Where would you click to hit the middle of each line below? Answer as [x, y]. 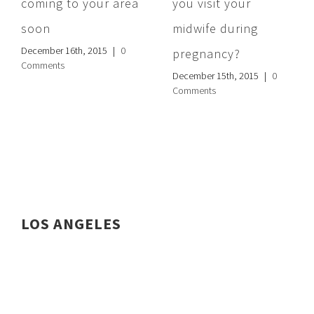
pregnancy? [206, 54]
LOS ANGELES [71, 223]
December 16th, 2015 [64, 51]
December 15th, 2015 [216, 76]
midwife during [215, 29]
